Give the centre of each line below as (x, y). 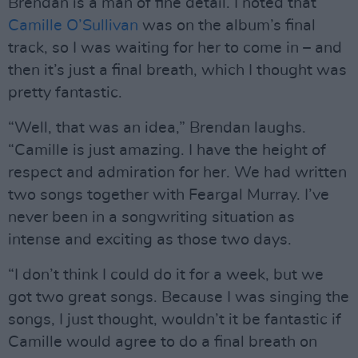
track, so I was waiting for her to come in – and (175, 48)
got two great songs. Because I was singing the (179, 297)
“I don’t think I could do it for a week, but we (166, 274)
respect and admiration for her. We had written (177, 172)
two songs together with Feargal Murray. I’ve (169, 195)
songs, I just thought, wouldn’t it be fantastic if (175, 319)
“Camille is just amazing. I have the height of (167, 150)
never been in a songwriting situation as (151, 217)
